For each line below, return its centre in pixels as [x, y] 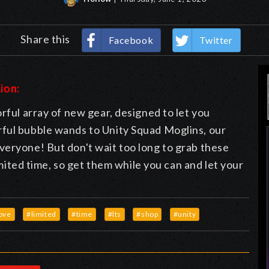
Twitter [216, 40]
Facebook [131, 40]
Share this [47, 39]
